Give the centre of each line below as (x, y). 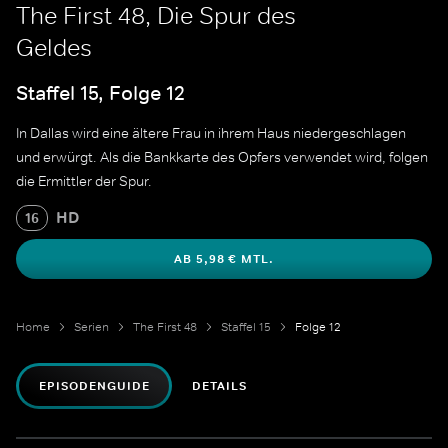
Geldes (54, 47)
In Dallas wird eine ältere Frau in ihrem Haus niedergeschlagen (211, 133)
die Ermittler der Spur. (84, 181)
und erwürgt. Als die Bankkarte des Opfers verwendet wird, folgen (222, 157)
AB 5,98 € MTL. (224, 259)
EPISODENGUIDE (94, 386)
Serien (91, 327)
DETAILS (220, 386)
